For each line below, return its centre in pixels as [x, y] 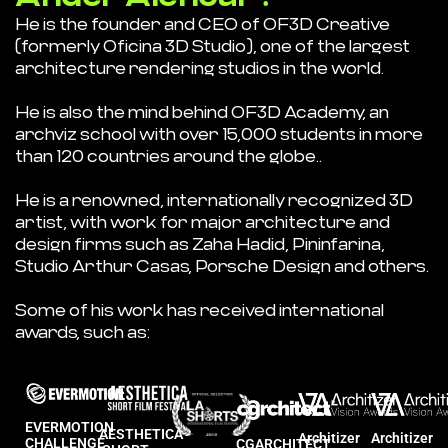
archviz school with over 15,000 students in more [219, 133]
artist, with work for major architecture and [202, 221]
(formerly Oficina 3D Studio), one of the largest [212, 45]
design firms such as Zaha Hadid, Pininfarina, [200, 243]
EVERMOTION [69, 426]
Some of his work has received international [199, 309]
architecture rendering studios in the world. [199, 67]
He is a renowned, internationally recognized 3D [214, 199]
